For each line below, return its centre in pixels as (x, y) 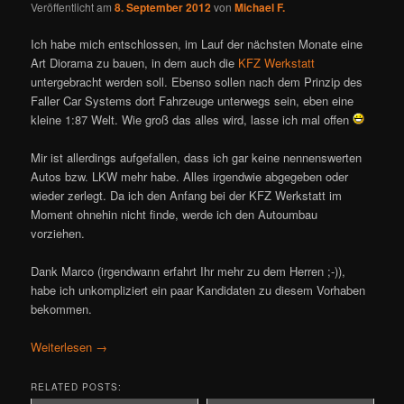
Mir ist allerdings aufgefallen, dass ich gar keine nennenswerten (197, 157)
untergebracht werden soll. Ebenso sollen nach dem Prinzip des (197, 81)
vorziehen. (58, 233)
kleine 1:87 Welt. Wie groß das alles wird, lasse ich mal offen (192, 119)
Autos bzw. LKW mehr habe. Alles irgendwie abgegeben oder (190, 176)
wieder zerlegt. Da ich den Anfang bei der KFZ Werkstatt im (187, 195)
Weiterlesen (64, 347)
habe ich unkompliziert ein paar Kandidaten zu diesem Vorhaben (198, 290)
